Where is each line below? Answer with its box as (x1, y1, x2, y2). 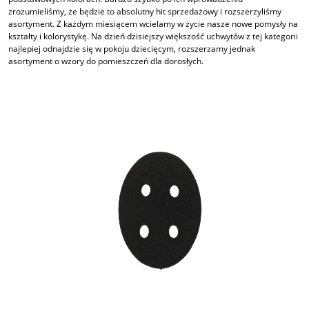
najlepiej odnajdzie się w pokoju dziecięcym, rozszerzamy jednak (8, 43, 255, 55)
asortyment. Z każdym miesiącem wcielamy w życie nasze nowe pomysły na (8, 18, 298, 30)
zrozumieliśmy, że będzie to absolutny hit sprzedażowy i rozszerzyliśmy (8, 6, 281, 18)
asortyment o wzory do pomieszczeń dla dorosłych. (8, 55, 203, 68)
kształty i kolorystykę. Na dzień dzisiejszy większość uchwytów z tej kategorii (8, 30, 298, 43)
